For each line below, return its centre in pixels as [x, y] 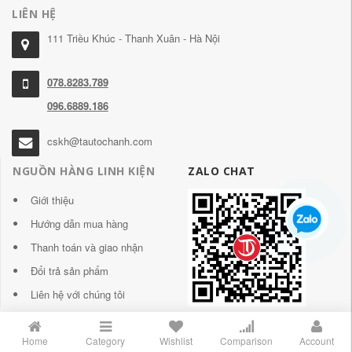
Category [106, 341]
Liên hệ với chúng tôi [78, 294]
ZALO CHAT [222, 170]
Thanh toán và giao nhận [87, 247]
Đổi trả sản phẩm [70, 270]
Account [317, 341]
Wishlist [176, 341]
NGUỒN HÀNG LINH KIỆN [84, 170]
